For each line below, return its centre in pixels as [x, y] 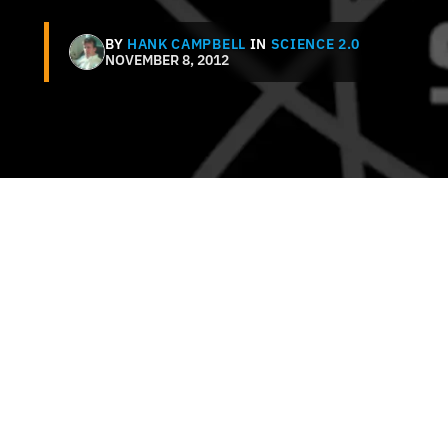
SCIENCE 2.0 [315, 44]
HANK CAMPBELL [186, 44]
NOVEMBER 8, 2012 [167, 60]
